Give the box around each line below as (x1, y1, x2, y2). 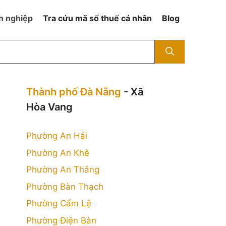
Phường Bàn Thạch (26, 181, 103, 192)
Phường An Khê (26, 147, 89, 158)
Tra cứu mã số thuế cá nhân (43, 13, 152, 23)
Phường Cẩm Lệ (26, 198, 91, 208)
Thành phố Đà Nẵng (26, 86, 121, 98)
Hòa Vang (26, 101, 73, 113)
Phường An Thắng (26, 164, 99, 175)
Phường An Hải (26, 131, 87, 141)
